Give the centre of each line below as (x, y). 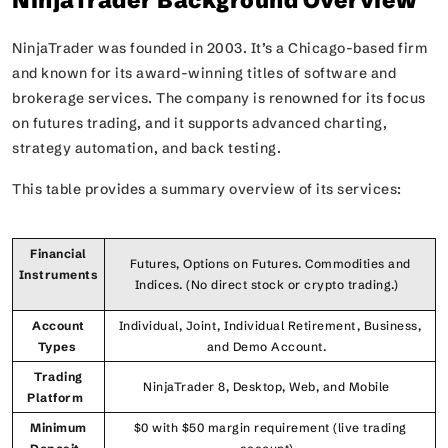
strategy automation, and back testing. (150, 148)
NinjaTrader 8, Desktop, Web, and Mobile (270, 386)
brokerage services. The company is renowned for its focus (219, 98)
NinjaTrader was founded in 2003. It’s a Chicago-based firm (219, 48)
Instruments (58, 274)
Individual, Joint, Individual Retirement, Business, (270, 325)
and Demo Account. (270, 346)
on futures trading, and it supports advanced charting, (199, 123)
